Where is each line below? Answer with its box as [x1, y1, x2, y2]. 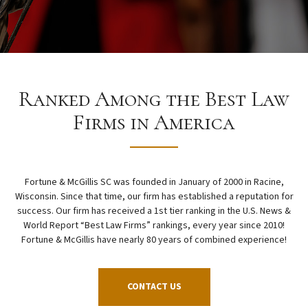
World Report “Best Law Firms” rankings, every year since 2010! [23, 219, 285, 232]
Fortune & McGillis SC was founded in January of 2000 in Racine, [24, 175, 284, 189]
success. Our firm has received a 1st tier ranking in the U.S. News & [17, 204, 291, 218]
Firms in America [73, 109, 235, 135]
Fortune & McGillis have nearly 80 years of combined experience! [21, 233, 287, 247]
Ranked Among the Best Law [19, 86, 289, 112]
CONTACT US [126, 280, 181, 294]
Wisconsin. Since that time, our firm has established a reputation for [14, 190, 294, 203]
